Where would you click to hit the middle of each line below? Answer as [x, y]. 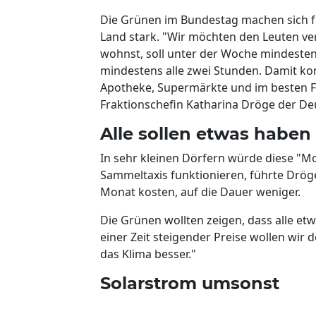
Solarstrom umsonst [190, 283]
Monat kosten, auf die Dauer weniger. [200, 192]
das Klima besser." [148, 254]
